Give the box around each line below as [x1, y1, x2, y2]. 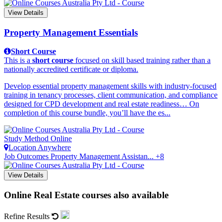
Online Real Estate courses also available [4, 190, 168, 201]
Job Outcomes [4, 152, 49, 161]
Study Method [4, 134, 49, 143]
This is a [4, 56, 32, 65]
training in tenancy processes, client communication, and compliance [4, 91, 218, 100]
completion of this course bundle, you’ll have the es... [4, 109, 170, 117]
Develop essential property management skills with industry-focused [4, 82, 217, 91]
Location [8, 143, 36, 152]
